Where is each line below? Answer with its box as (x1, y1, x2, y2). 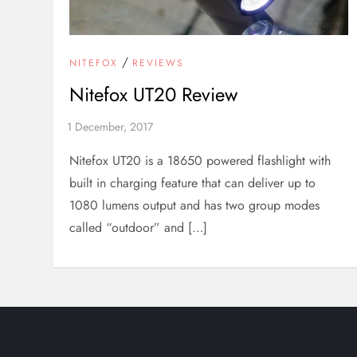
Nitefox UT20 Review (69, 80, 238, 109)
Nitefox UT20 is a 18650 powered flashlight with (69, 151, 331, 171)
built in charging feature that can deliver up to (69, 174, 316, 193)
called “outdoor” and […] (69, 218, 208, 237)
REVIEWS (132, 56, 185, 71)
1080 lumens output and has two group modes (69, 196, 320, 215)
